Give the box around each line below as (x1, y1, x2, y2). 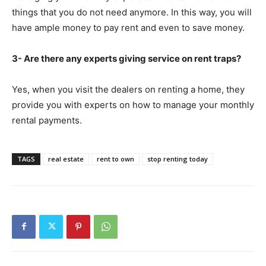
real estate (48, 154, 84, 163)
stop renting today (147, 154, 208, 163)
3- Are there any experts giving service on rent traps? (12, 52, 241, 64)
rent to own (97, 154, 134, 163)
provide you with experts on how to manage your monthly (12, 99, 254, 110)
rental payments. (12, 114, 82, 126)
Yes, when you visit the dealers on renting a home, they (12, 83, 245, 95)
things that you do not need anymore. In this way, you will (12, 6, 252, 18)
